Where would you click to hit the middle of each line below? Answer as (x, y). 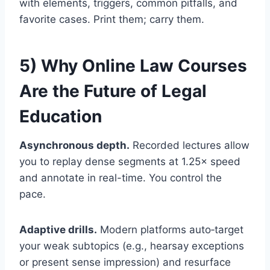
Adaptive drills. (58, 229)
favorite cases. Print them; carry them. (112, 19)
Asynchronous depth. (74, 145)
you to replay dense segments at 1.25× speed (130, 161)
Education (61, 116)
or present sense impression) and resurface (125, 262)
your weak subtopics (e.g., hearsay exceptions (132, 246)
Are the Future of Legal (113, 91)
